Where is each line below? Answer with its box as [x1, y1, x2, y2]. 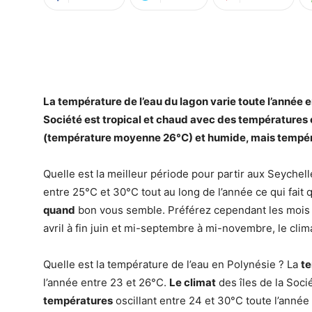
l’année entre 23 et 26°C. [43, 276, 169, 289]
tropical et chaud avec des [100, 113, 238, 126]
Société [43, 113, 84, 126]
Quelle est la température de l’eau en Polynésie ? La [43, 258, 301, 271]
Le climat [169, 276, 216, 289]
